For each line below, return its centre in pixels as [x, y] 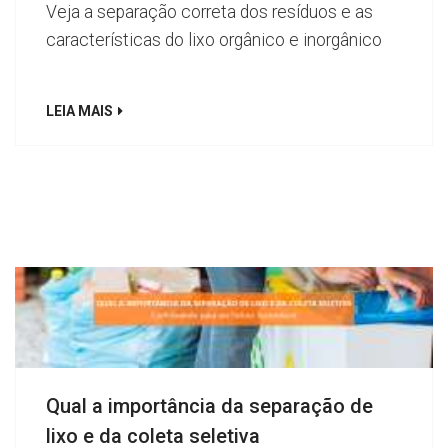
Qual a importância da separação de [209, 405]
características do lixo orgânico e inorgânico [214, 39]
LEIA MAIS [79, 110]
